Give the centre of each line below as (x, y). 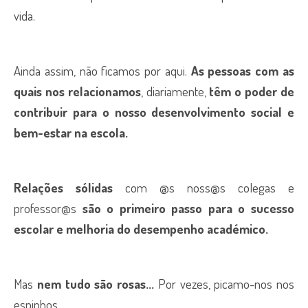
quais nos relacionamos (77, 91)
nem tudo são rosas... (95, 284)
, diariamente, (173, 91)
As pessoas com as (243, 70)
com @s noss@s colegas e (203, 187)
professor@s (48, 208)
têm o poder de (250, 91)
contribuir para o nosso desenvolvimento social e (154, 112)
